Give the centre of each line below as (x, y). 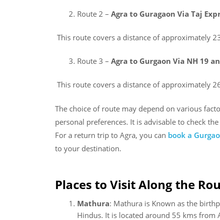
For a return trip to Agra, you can (111, 135)
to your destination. (88, 148)
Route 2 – (94, 14)
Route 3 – (94, 61)
